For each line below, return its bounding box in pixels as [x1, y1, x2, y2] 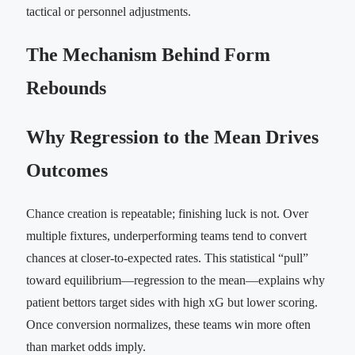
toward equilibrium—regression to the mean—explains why [26, 273, 325, 288]
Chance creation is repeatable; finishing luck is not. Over [26, 207, 308, 221]
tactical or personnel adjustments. [26, 4, 191, 18]
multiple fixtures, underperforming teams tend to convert [26, 229, 307, 243]
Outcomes [26, 160, 108, 181]
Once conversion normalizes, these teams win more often [26, 318, 311, 332]
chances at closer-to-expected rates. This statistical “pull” [26, 251, 308, 265]
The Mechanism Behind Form [26, 44, 270, 66]
